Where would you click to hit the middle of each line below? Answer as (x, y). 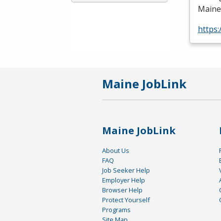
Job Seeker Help (126, 170)
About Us (116, 151)
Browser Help (122, 190)
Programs (116, 210)
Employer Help (124, 180)
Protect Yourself (126, 200)
